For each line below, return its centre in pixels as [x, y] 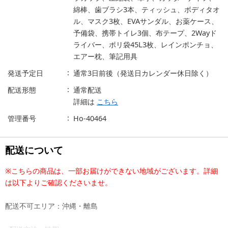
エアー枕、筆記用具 [105, 56]
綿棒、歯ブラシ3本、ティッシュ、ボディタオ [147, 9]
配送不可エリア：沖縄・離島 [51, 206]
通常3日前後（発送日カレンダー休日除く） [143, 73]
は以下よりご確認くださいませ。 [59, 182]
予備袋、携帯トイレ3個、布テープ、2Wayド [145, 33]
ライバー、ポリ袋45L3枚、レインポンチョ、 [146, 44]
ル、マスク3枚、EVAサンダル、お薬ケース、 [146, 21]
